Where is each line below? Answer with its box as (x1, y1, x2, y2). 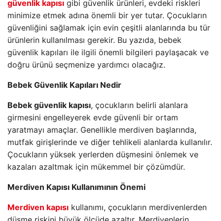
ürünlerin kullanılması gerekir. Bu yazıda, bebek (7, 35, 182, 45)
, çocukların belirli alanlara (91, 100, 188, 110)
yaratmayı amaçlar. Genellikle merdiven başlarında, (7, 125, 196, 135)
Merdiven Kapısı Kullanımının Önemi (7, 182, 146, 192)
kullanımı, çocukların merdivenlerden (69, 202, 207, 212)
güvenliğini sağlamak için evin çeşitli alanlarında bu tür (7, 23, 210, 33)
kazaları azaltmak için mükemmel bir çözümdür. (7, 162, 185, 172)
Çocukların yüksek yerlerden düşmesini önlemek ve (7, 149, 198, 159)
